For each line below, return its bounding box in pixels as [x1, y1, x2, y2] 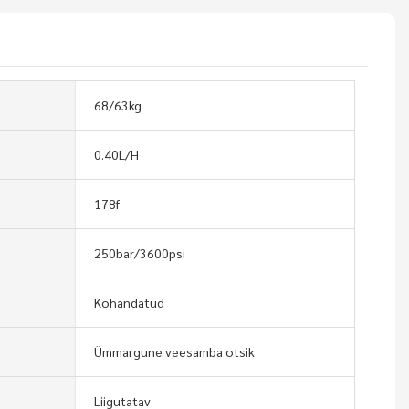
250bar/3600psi [93, 244, 185, 261]
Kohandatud [93, 293, 164, 310]
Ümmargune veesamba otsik [93, 342, 255, 360]
